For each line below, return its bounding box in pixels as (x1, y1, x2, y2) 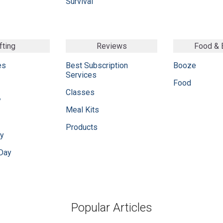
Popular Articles (71, 201, 152, 215)
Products (66, 122, 98, 132)
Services (66, 70, 97, 80)
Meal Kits (66, 105, 99, 114)
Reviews (96, 41, 127, 51)
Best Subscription (66, 60, 128, 70)
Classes (66, 87, 95, 97)
